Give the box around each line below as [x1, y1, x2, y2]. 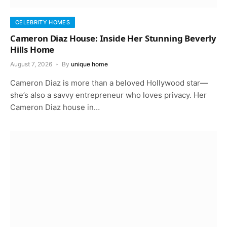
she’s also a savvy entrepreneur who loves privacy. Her [10, 90, 207, 100]
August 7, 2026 [10, 60, 52, 68]
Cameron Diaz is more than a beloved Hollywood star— [10, 78, 208, 88]
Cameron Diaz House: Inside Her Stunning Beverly [10, 32, 217, 45]
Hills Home [10, 44, 55, 56]
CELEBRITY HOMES [15, 19, 70, 26]
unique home [71, 60, 108, 68]
